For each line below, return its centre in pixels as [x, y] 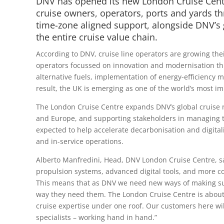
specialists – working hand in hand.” [96, 217]
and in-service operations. [80, 141]
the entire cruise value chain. [97, 37]
